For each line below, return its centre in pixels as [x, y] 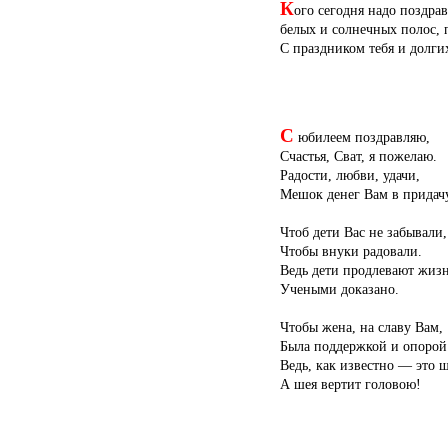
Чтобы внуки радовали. [351, 250]
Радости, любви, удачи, [350, 174]
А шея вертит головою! [350, 383]
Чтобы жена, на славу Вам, [361, 326]
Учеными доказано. [339, 288]
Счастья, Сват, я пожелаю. [358, 155]
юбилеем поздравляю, [362, 136]
